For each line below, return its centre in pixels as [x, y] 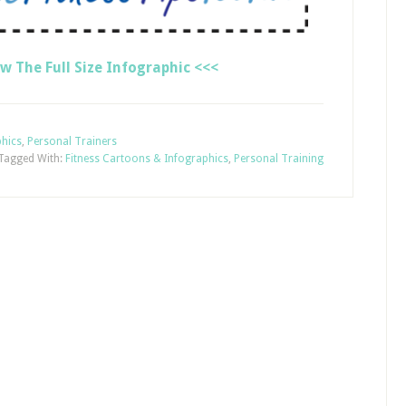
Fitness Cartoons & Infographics [147, 159]
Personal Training [279, 159]
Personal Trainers [72, 142]
